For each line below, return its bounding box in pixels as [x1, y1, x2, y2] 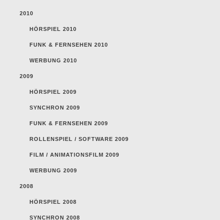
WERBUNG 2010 [29, 57, 77, 64]
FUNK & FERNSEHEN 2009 [29, 120, 108, 127]
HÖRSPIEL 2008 [29, 199, 77, 205]
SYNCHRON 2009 [29, 105, 80, 111]
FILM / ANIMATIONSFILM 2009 [29, 152, 119, 158]
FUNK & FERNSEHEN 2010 [29, 42, 108, 48]
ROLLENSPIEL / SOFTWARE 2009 [29, 136, 129, 142]
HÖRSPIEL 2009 [29, 89, 77, 95]
